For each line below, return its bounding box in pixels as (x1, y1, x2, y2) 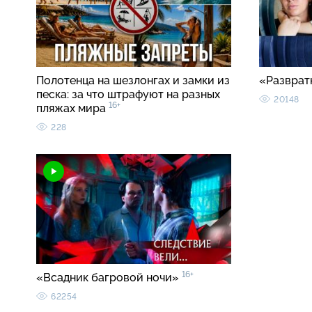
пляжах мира (36, 102, 109, 116)
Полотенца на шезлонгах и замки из (36, 74, 230, 88)
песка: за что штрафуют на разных (36, 88, 220, 102)
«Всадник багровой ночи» (36, 271, 182, 285)
